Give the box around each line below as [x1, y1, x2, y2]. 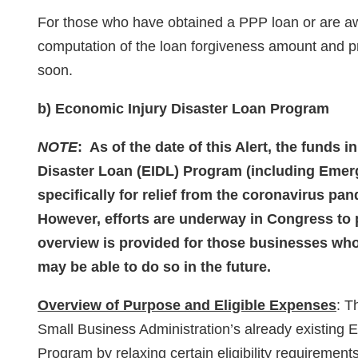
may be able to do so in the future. [38, 259, 271, 275]
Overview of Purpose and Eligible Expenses [38, 297, 336, 313]
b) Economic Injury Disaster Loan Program [38, 101, 329, 117]
